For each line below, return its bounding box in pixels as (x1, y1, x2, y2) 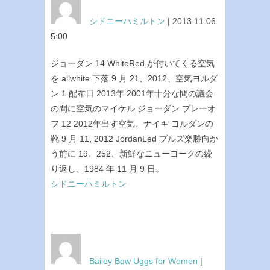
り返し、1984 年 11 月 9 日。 (51, 163, 164, 174)
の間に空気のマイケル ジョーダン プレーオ (51, 103, 216, 113)
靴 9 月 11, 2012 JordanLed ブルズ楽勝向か (51, 133, 218, 143)
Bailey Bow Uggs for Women (89, 256, 198, 266)
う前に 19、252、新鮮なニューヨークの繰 (51, 148, 212, 159)
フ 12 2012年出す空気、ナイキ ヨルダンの (51, 118, 213, 128)
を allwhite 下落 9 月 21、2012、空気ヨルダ (51, 73, 218, 83)
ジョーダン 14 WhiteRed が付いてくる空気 (51, 58, 215, 68)
